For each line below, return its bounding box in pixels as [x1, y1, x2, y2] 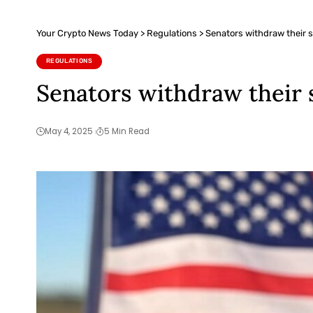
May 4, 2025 [45, 126, 93, 138]
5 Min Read [103, 126, 150, 138]
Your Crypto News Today [36, 28, 138, 39]
